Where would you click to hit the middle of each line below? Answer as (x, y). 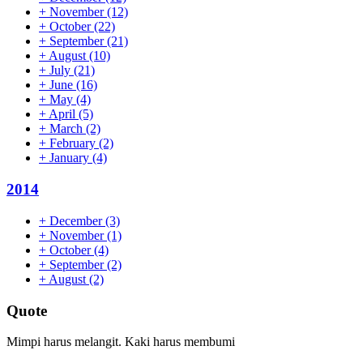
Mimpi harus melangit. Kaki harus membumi (121, 342)
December (76, 220)
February (73, 143)
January (69, 158)
